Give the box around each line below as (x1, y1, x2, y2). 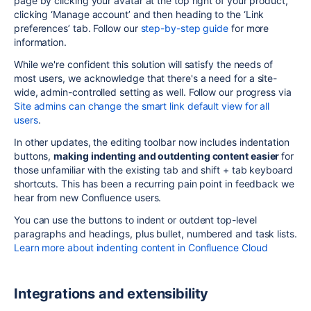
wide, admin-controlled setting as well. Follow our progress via (14, 86, 292, 99)
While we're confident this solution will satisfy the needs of (14, 58, 273, 71)
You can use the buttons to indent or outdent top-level (14, 214, 257, 226)
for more (228, 22, 269, 35)
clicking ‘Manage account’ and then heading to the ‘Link (14, 8, 264, 21)
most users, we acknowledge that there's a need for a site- (14, 72, 278, 85)
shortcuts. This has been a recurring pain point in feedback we (14, 178, 294, 190)
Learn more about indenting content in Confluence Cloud (14, 242, 268, 254)
